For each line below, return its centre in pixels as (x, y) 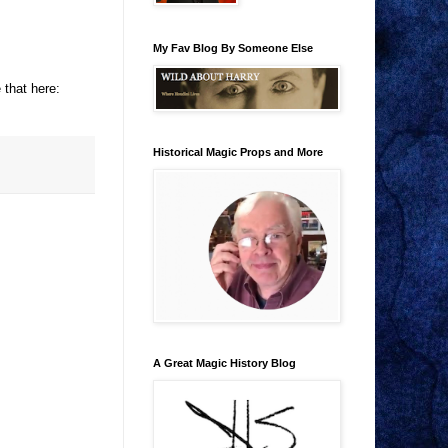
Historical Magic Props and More (238, 152)
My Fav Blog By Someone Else (233, 48)
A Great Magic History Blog (224, 363)
